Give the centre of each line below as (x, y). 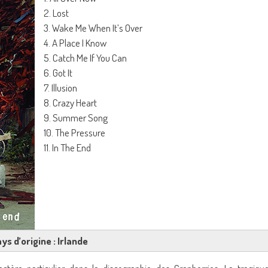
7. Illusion (60, 88)
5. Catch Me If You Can (85, 58)
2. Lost (56, 13)
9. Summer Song (76, 118)
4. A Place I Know (75, 43)
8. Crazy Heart (70, 103)
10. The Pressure (74, 133)
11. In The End (67, 147)
